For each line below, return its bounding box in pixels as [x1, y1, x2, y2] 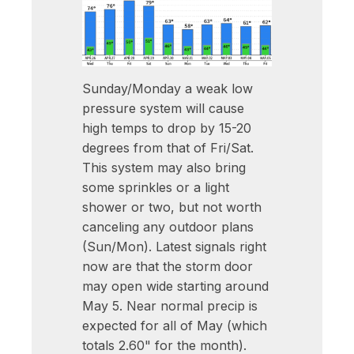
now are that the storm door [82, 258, 253, 275]
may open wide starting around [82, 278, 269, 295]
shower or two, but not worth [82, 199, 262, 216]
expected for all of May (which [82, 318, 267, 334]
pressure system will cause [82, 100, 244, 117]
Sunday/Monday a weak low [82, 81, 253, 97]
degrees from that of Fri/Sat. [82, 140, 254, 156]
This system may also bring [82, 160, 246, 176]
